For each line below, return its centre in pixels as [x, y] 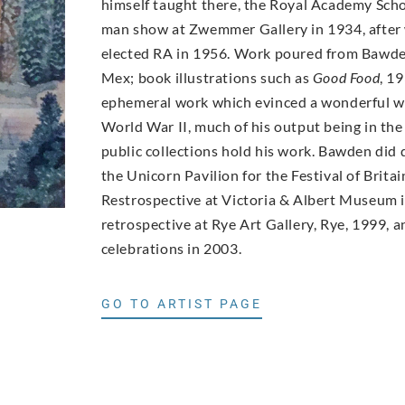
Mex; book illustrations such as [207, 77]
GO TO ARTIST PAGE [181, 304]
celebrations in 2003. [171, 248]
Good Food [346, 77]
